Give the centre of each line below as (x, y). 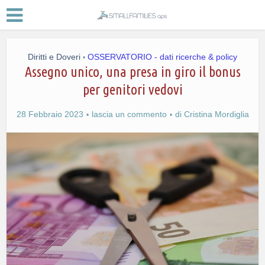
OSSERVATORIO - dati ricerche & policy (162, 57)
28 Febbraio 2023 (50, 114)
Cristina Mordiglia (216, 114)
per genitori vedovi (132, 90)
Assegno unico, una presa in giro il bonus (132, 72)
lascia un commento (129, 114)
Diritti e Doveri (54, 57)
